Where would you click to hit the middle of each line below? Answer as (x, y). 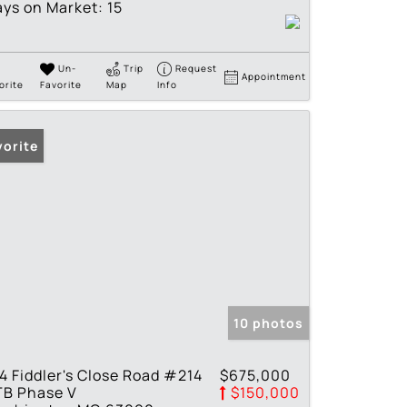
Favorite (60, 85)
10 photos (268, 323)
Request (197, 69)
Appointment (274, 77)
